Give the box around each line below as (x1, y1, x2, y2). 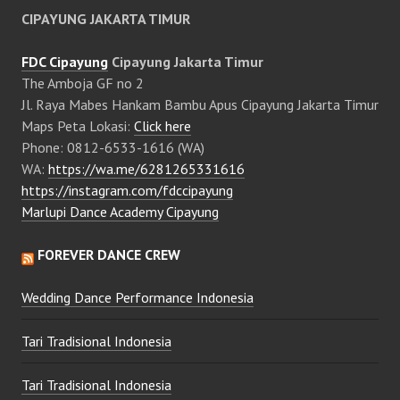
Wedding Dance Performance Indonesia (21, 288, 254, 307)
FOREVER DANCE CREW (37, 246, 180, 264)
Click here (134, 117, 191, 136)
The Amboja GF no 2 (21, 74, 144, 93)
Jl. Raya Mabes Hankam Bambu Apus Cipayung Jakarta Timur (21, 96, 379, 114)
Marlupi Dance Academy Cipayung (21, 203, 219, 221)
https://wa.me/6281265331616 (48, 160, 245, 179)
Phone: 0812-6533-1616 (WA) (21, 138, 204, 157)
